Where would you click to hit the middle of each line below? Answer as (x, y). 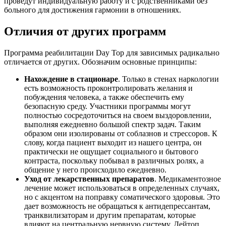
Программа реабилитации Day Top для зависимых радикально (112, 53)
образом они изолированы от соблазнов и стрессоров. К (121, 134)
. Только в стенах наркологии (168, 79)
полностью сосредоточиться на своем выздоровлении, (118, 116)
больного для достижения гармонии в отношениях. (93, 10)
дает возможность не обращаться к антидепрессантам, (117, 206)
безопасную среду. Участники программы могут (107, 106)
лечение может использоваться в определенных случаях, (122, 188)
